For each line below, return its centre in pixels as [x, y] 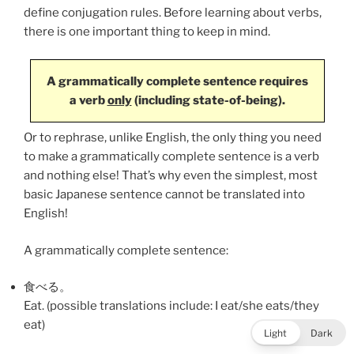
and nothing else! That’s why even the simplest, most [171, 176]
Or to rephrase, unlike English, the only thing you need [173, 138]
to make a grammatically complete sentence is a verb [171, 157]
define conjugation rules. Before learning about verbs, [173, 13]
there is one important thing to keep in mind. [147, 32]
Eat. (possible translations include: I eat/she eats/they [171, 306]
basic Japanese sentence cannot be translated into [164, 195]
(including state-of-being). [208, 100]
